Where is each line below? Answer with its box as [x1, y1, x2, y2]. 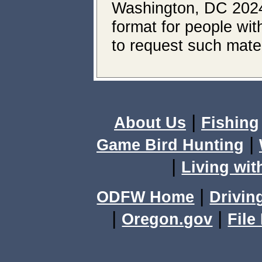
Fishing [201, 114, 259, 132]
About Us [114, 114, 186, 132]
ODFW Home [96, 188, 195, 206]
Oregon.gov [122, 211, 213, 228]
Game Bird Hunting [96, 136, 244, 154]
